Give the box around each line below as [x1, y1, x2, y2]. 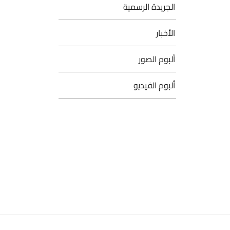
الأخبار [156, 25, 175, 41]
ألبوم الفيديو [133, 78, 175, 93]
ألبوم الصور [139, 51, 175, 67]
